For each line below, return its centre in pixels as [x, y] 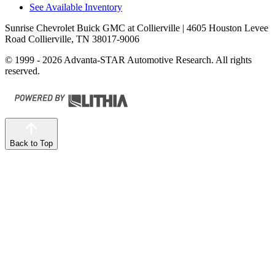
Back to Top [31, 143]
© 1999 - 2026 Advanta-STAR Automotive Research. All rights [128, 60]
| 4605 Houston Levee [224, 28]
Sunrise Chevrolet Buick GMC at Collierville [92, 28]
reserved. [22, 71]
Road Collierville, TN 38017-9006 [72, 39]
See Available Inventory [76, 7]
